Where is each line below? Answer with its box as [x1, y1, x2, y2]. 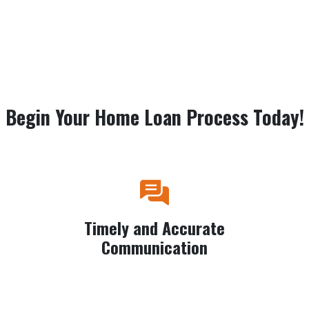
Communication [101, 235, 208, 259]
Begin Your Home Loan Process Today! [5, 103, 304, 131]
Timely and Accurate [84, 215, 225, 240]
